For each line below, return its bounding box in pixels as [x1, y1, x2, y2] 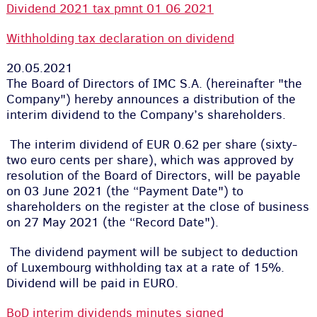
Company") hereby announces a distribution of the [6, 91, 296, 108]
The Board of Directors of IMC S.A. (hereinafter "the [6, 75, 302, 92]
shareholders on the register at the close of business [6, 198, 309, 215]
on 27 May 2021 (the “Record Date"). [6, 214, 219, 231]
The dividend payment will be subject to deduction [6, 243, 298, 260]
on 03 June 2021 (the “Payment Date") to [6, 183, 243, 200]
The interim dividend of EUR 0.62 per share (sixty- [6, 136, 297, 153]
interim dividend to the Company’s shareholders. [6, 106, 286, 123]
